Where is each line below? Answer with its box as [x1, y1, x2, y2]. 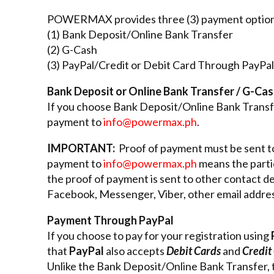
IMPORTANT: [47, 141, 115, 155]
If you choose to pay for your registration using [47, 228, 271, 242]
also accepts [104, 243, 166, 257]
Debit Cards [166, 243, 221, 257]
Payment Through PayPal [47, 213, 174, 227]
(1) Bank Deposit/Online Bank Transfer [47, 27, 233, 41]
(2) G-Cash [47, 42, 97, 56]
